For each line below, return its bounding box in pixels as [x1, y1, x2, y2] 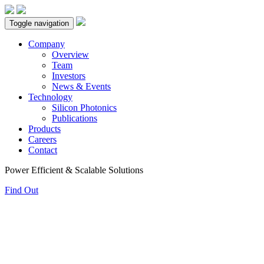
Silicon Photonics [52, 103, 117, 113]
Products [28, 124, 61, 134]
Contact [28, 145, 57, 155]
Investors [52, 71, 85, 81]
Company [28, 39, 65, 49]
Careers [28, 134, 57, 144]
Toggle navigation [9, 19, 69, 28]
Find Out [5, 185, 38, 195]
